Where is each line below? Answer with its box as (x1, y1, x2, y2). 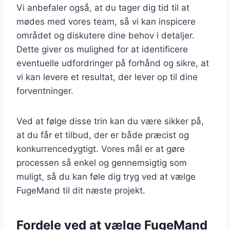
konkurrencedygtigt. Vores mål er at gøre (16, 144, 185, 155)
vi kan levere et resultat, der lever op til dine (16, 72, 198, 83)
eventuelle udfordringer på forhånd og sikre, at (16, 58, 209, 69)
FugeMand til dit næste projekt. (16, 185, 145, 196)
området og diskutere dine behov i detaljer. (16, 30, 195, 41)
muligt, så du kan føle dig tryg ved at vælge (16, 171, 196, 182)
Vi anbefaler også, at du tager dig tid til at (16, 3, 189, 13)
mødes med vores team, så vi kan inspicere (16, 16, 196, 27)
